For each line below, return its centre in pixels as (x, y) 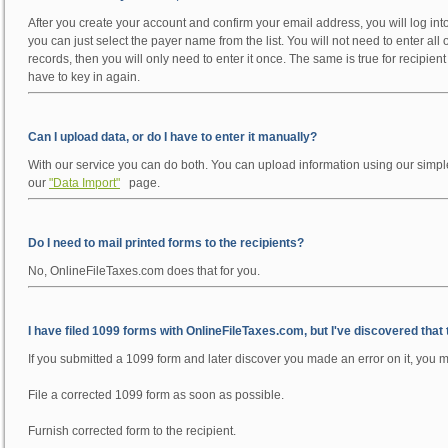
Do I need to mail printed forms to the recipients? (166, 243)
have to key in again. (84, 77)
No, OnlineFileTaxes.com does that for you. (144, 271)
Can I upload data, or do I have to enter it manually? (172, 137)
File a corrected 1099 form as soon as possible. (156, 395)
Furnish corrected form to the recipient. (132, 431)
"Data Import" (84, 183)
